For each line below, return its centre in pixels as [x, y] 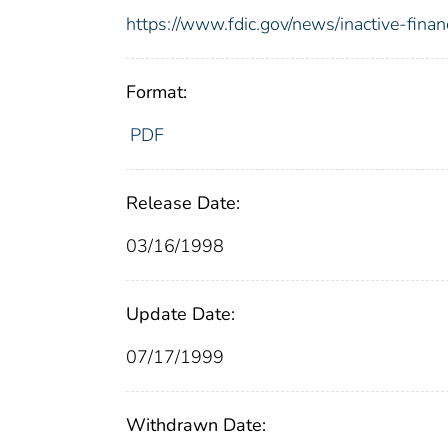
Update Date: [180, 313]
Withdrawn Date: [196, 424]
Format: [156, 91]
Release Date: [183, 202]
